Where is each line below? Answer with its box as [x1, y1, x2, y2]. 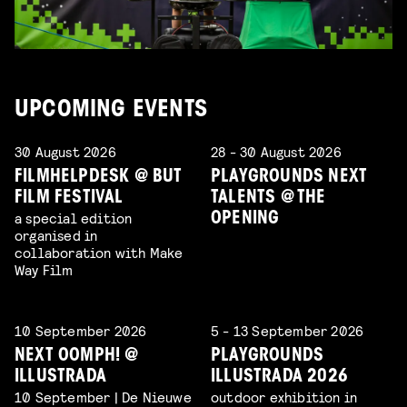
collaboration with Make [15, 243, 184, 262]
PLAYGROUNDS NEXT [211, 169, 368, 187]
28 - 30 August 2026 [211, 143, 342, 161]
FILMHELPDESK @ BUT [15, 169, 183, 187]
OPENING [211, 211, 280, 229]
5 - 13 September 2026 [211, 322, 364, 340]
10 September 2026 [15, 322, 147, 340]
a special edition [15, 209, 133, 227]
